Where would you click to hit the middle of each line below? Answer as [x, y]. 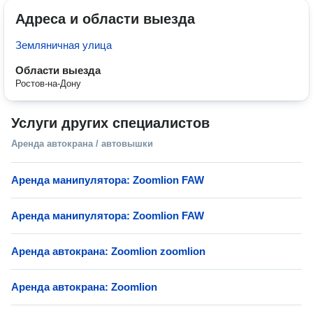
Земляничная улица [64, 45]
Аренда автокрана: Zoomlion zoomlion [108, 251]
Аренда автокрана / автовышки [82, 144]
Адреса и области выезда [105, 19]
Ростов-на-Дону [48, 83]
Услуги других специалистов [110, 123]
